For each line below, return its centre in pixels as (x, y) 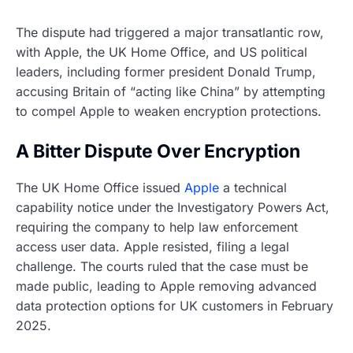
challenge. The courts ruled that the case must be (162, 266)
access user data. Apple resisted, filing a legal (152, 246)
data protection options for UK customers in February (175, 305)
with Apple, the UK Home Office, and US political (162, 52)
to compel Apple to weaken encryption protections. (169, 111)
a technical (253, 187)
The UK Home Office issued (100, 187)
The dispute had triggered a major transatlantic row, (170, 33)
